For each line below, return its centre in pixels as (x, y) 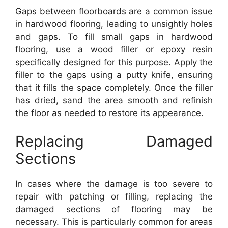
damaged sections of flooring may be (114, 209)
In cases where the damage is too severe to (114, 183)
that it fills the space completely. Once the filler (114, 88)
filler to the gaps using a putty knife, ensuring (114, 75)
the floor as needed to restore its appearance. (109, 113)
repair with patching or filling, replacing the (114, 196)
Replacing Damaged (114, 141)
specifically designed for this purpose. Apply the (114, 62)
